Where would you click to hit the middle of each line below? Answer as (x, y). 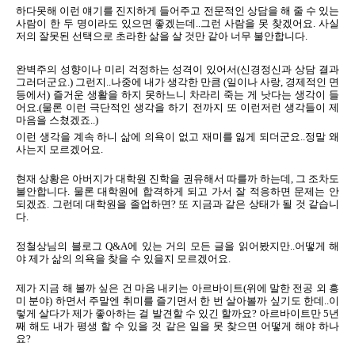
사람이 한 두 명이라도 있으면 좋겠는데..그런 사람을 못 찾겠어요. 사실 (177, 23)
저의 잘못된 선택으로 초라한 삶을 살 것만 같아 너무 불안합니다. (162, 36)
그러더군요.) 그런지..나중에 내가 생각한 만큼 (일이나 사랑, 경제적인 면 (177, 82)
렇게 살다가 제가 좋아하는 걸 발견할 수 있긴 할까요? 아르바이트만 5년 (177, 313)
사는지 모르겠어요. (59, 149)
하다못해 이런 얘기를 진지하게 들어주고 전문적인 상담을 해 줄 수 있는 (177, 11)
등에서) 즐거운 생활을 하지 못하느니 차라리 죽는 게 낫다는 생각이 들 (177, 95)
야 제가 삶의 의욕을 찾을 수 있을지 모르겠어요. (123, 259)
